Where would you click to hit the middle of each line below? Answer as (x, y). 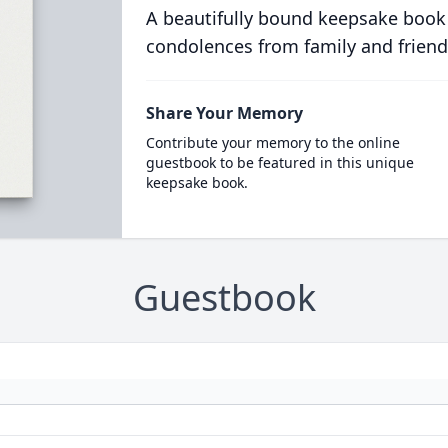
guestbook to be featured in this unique (279, 162)
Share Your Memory (224, 113)
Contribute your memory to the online (272, 142)
